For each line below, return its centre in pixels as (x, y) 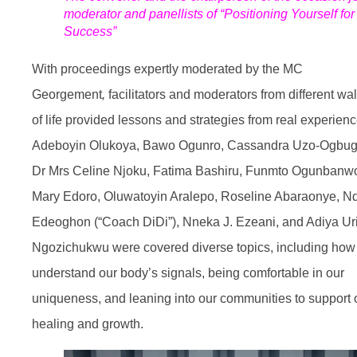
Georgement (67, 94)
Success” (90, 31)
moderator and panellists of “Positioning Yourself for (209, 14)
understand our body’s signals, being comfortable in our (188, 273)
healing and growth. (88, 324)
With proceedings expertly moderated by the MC (167, 69)
